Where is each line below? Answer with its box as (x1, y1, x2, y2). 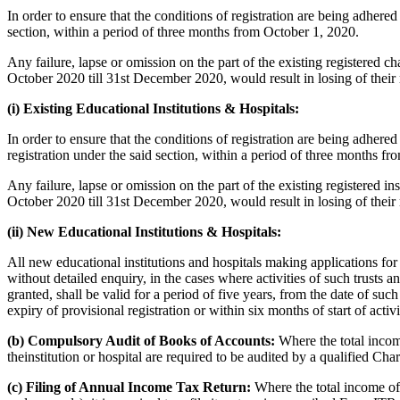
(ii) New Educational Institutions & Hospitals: (7, 224, 281, 240)
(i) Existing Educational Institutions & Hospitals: (7, 101, 299, 117)
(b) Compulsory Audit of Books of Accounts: (7, 333, 275, 349)
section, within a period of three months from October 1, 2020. (7, 24, 359, 40)
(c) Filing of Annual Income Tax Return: (7, 379, 251, 396)
